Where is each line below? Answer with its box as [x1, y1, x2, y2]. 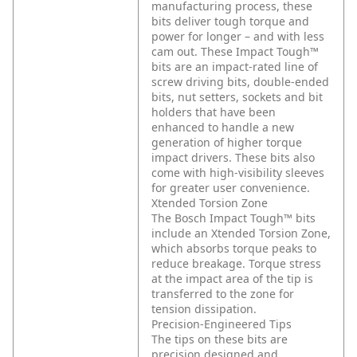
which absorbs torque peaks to [151, 241, 316, 257]
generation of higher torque [151, 135, 302, 151]
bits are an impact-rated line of [151, 59, 318, 75]
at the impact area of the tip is [151, 271, 313, 287]
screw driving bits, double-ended [151, 74, 329, 90]
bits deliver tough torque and [151, 14, 309, 29]
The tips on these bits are [151, 331, 288, 347]
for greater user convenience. [151, 180, 310, 196]
